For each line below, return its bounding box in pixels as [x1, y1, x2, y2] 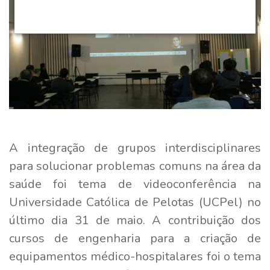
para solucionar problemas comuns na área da [9, 157, 261, 174]
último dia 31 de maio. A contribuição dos [9, 212, 261, 228]
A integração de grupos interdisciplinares [9, 139, 261, 156]
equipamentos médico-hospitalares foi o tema [9, 248, 261, 265]
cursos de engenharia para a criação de [9, 230, 261, 246]
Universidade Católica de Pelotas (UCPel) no [9, 193, 261, 210]
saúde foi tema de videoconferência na [9, 175, 261, 192]
